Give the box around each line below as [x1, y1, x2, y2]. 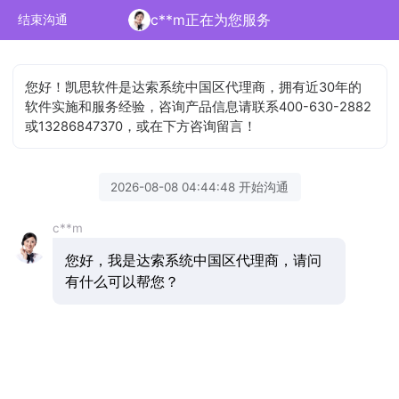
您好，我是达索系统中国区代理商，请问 [64, 251, 322, 269]
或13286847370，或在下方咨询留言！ [25, 118, 257, 134]
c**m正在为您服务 [150, 11, 271, 28]
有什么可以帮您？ [64, 273, 179, 290]
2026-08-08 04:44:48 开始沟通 [110, 179, 289, 194]
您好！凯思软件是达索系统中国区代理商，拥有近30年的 [25, 78, 362, 95]
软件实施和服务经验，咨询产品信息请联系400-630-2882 [25, 98, 372, 115]
